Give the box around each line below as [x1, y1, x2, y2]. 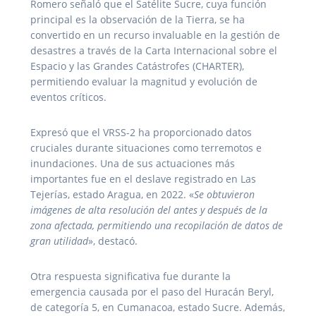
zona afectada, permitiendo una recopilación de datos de [30, 218, 283, 232]
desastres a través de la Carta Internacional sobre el [30, 43, 277, 57]
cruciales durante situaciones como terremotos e [30, 140, 262, 154]
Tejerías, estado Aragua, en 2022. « [30, 187, 194, 201]
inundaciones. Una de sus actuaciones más [30, 156, 235, 170]
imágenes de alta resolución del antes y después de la [30, 202, 267, 217]
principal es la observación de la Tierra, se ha [30, 12, 245, 26]
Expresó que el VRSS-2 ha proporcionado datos [30, 125, 252, 139]
